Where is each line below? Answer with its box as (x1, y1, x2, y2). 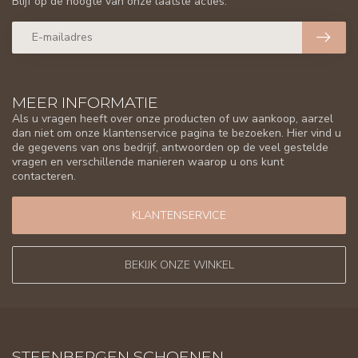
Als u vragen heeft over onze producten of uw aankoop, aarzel (12, 110, 333, 126)
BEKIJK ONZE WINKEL (124, 257, 234, 273)
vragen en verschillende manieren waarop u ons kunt (12, 153, 284, 169)
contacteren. (12, 168, 76, 184)
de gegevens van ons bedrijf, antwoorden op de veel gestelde (12, 139, 328, 155)
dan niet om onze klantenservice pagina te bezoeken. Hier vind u (12, 125, 341, 141)
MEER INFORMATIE (12, 92, 158, 112)
